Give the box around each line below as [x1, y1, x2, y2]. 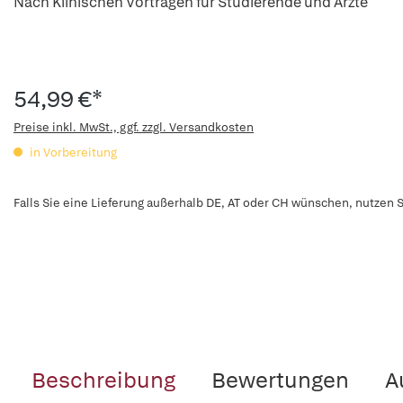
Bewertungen [211, 366, 349, 394]
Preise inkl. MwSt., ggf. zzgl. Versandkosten [13, 120, 254, 135]
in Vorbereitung [27, 145, 117, 160]
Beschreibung [31, 366, 175, 394]
